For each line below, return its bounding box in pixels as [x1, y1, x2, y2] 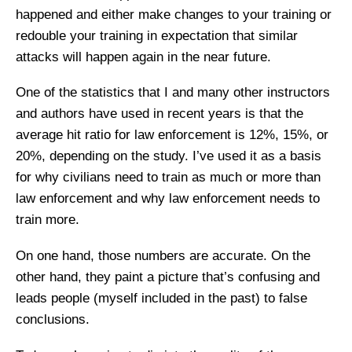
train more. [16, 212, 79, 228]
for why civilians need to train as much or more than [16, 170, 321, 185]
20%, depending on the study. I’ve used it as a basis [16, 148, 321, 164]
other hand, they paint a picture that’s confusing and [16, 269, 320, 285]
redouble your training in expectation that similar [16, 27, 298, 43]
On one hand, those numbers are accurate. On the [16, 248, 310, 264]
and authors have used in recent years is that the [16, 106, 303, 122]
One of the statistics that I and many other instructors [16, 85, 330, 101]
